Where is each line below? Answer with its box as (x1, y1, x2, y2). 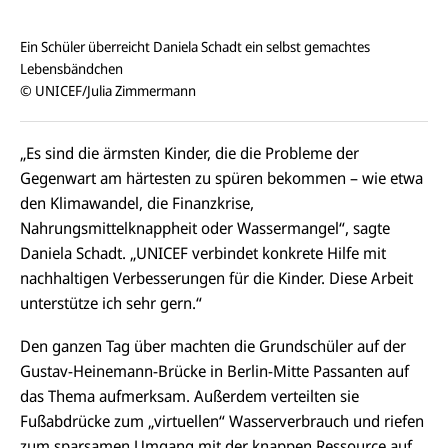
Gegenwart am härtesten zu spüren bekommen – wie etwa (20, 166, 423, 189)
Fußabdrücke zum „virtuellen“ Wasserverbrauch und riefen (20, 410, 424, 433)
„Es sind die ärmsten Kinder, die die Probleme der (20, 141, 359, 164)
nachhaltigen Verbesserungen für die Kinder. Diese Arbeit (20, 266, 413, 289)
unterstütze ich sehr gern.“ (20, 291, 202, 314)
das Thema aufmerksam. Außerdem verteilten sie (20, 385, 359, 408)
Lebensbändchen (20, 58, 123, 78)
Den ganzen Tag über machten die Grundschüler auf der (20, 335, 406, 358)
